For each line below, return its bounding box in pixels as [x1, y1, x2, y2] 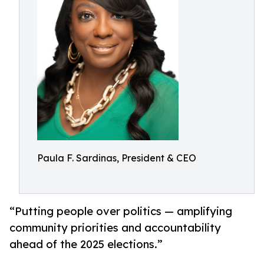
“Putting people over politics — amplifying [9, 204, 232, 218]
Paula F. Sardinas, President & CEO [37, 152, 196, 164]
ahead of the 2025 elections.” [9, 237, 163, 251]
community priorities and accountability [9, 221, 221, 235]
